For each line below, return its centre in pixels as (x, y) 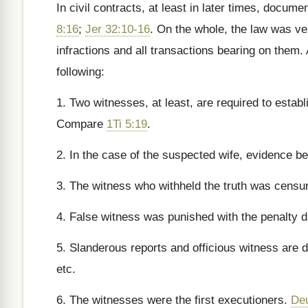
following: (80, 72)
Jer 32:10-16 (118, 29)
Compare (81, 124)
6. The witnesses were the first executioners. (174, 300)
